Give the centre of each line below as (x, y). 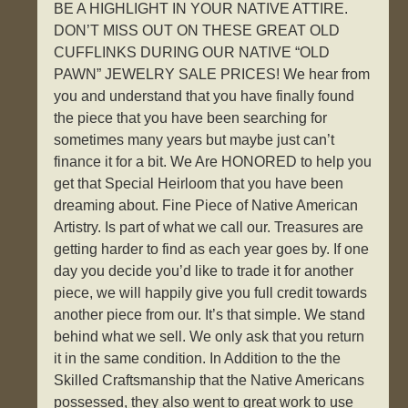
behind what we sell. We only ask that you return (209, 337)
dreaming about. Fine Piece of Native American (206, 206)
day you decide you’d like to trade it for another (204, 271)
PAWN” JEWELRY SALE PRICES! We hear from (212, 75)
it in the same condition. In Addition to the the (198, 359)
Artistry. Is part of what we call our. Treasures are (209, 228)
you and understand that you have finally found (204, 97)
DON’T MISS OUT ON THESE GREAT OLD (197, 31)
